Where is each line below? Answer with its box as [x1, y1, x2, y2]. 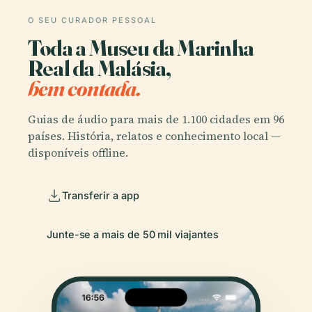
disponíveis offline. [28, 144, 128, 160]
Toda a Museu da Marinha [28, 34, 253, 62]
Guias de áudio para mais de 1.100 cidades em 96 [28, 111, 284, 127]
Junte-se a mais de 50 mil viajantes [47, 228, 219, 241]
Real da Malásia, [28, 54, 171, 82]
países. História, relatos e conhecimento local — [28, 127, 281, 143]
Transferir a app [62, 189, 139, 202]
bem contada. [28, 75, 141, 102]
